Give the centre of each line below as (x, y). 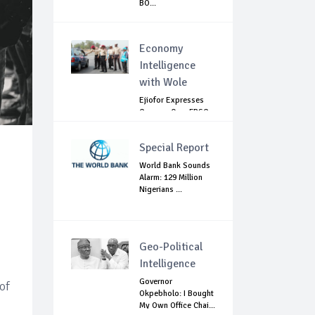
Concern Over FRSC (174, 112)
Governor (156, 282)
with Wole (163, 83)
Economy (161, 49)
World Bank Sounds (175, 166)
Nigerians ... (161, 190)
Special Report (174, 148)
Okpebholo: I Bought (176, 294)
